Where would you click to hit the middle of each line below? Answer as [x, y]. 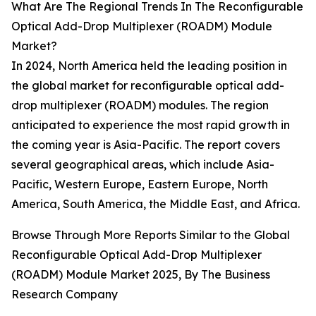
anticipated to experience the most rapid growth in [151, 125]
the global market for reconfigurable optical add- [148, 86]
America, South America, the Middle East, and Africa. [156, 204]
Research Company [65, 294]
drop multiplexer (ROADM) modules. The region [140, 105]
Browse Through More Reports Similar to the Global [151, 235]
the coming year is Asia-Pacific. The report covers [146, 145]
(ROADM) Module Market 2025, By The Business [141, 275]
